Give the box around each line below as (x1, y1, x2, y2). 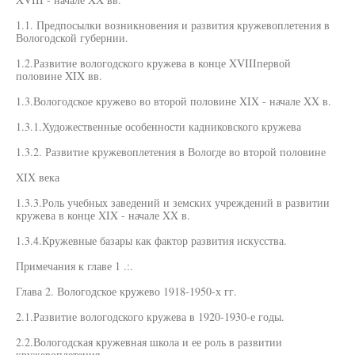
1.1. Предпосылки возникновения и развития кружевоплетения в (16, 17, 330, 32)
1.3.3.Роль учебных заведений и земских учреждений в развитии (16, 195, 330, 210)
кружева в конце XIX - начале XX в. (16, 208, 190, 223)
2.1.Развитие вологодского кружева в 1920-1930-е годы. (16, 309, 284, 324)
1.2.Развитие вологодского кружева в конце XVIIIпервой (16, 55, 291, 71)
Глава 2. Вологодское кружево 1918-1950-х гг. (16, 284, 237, 299)
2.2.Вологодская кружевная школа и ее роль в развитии (16, 334, 282, 349)
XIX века (16, 170, 59, 185)
